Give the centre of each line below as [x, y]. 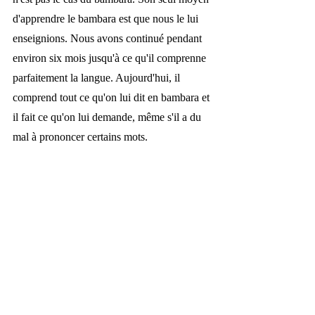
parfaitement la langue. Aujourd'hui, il [98, 78]
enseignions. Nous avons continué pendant [109, 39]
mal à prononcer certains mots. [80, 137]
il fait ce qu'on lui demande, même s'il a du [108, 117]
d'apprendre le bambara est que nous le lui [107, 19]
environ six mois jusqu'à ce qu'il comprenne [111, 58]
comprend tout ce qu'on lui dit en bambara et [112, 98]
